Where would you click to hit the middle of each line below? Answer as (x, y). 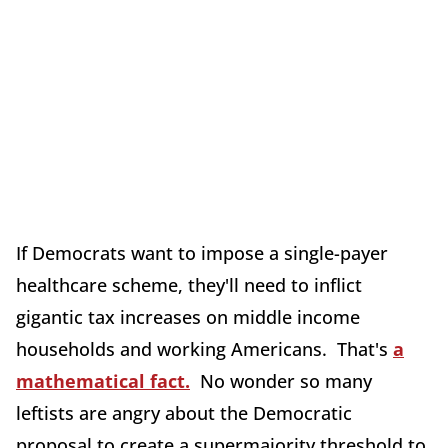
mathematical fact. (103, 380)
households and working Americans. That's (204, 348)
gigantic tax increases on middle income (188, 316)
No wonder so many (281, 380)
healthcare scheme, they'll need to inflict (189, 284)
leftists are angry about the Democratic (184, 412)
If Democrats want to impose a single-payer (202, 252)
